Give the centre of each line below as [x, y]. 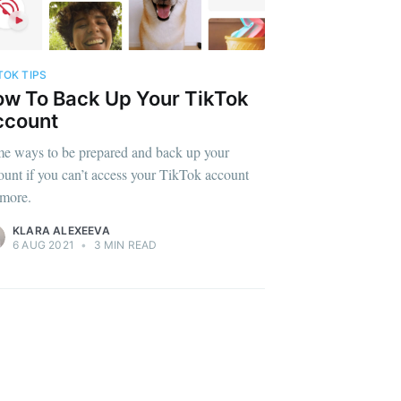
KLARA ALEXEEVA [61, 231]
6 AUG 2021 [43, 245]
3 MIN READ [124, 245]
